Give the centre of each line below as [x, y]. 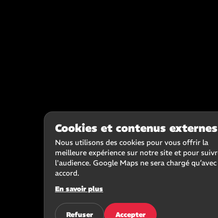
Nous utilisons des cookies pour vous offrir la [132, 142]
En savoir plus [79, 189]
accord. [67, 173]
